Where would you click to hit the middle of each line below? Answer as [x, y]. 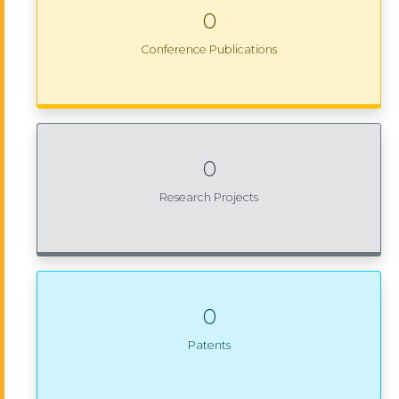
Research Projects [209, 197]
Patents [209, 345]
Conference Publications [209, 49]
